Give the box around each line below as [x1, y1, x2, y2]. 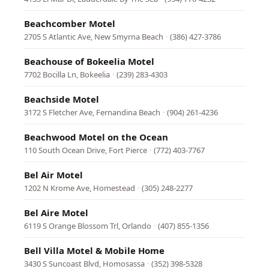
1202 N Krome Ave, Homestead [24, 183, 135, 193]
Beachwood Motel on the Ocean [24, 131, 168, 143]
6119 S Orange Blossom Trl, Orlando [24, 220, 151, 231]
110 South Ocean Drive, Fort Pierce [24, 145, 147, 156]
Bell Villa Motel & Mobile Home [24, 244, 165, 256]
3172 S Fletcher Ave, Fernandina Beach [24, 107, 160, 118]
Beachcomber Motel [24, 17, 115, 29]
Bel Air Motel [24, 169, 83, 181]
